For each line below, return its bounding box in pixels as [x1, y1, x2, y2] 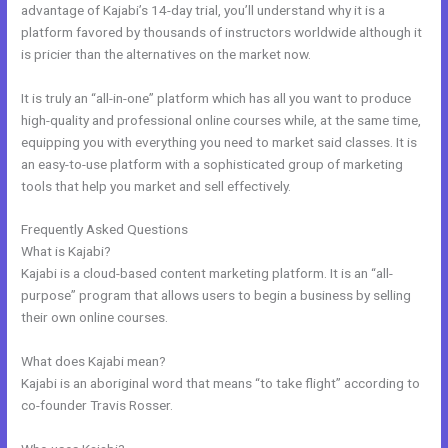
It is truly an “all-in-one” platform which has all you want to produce [21, 89, 412, 106]
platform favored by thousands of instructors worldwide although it [21, 23, 423, 40]
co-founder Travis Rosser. [21, 397, 174, 414]
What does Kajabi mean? [21, 353, 167, 370]
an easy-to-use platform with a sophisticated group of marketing [21, 155, 404, 172]
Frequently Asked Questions [21, 221, 192, 238]
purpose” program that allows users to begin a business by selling [21, 287, 412, 304]
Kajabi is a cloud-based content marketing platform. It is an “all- [21, 265, 394, 282]
